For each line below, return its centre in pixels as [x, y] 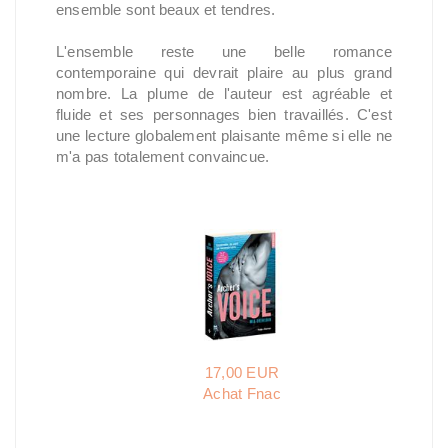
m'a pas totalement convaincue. [163, 156]
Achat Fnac [242, 393]
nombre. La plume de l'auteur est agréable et [224, 93]
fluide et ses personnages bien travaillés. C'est [224, 114]
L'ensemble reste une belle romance [224, 51]
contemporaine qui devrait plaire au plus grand [224, 72]
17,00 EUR [242, 372]
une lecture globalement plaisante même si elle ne [224, 135]
